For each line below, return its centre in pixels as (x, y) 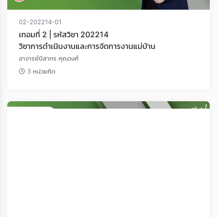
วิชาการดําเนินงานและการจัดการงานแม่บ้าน (87, 46)
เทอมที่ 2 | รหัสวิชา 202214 (79, 34)
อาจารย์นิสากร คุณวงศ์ (49, 58)
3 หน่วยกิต (40, 71)
